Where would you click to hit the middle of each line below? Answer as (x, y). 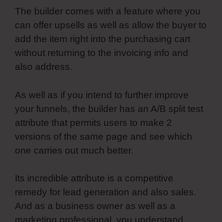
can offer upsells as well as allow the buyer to (111, 25)
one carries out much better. (74, 150)
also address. (44, 67)
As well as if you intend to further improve (102, 95)
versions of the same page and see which (104, 136)
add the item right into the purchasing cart (103, 39)
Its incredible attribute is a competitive (94, 178)
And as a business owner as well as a (95, 206)
